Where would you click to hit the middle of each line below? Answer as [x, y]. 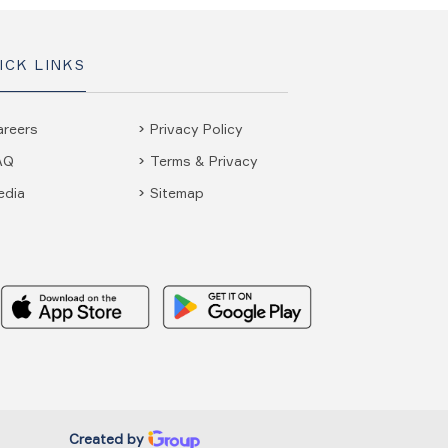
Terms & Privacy [204, 160]
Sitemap [177, 192]
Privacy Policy [196, 128]
